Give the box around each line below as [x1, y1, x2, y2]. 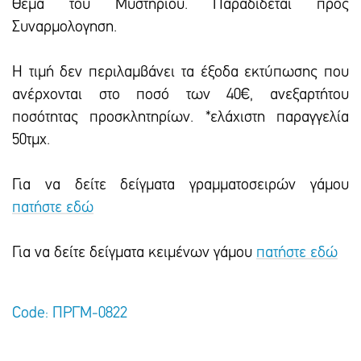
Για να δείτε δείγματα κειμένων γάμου [12, 245, 256, 261]
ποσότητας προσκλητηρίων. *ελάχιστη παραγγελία [12, 110, 349, 126]
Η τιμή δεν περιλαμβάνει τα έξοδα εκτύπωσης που [12, 64, 349, 81]
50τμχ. [12, 132, 50, 148]
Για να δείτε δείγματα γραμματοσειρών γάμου [12, 177, 349, 193]
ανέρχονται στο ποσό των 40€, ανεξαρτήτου [12, 87, 349, 103]
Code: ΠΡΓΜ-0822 [12, 305, 127, 322]
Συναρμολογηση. [12, 19, 117, 35]
